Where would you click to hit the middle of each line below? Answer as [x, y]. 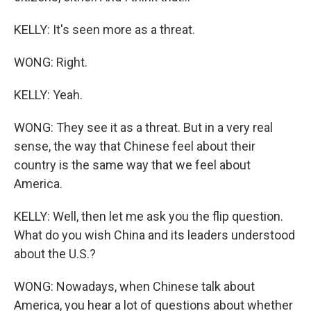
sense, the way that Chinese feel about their [135, 146]
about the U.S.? [55, 254]
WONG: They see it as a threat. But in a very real [143, 127]
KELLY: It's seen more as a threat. [104, 30]
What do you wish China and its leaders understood [154, 235]
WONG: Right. [51, 62]
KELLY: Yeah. [48, 95]
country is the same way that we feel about [132, 165]
